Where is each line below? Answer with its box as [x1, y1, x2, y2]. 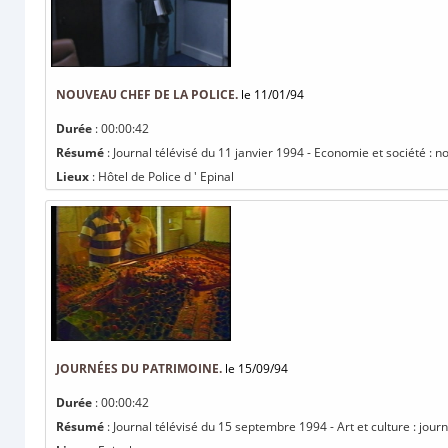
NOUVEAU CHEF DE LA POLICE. [56, 86, 238, 103]
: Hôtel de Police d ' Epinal [89, 168, 234, 185]
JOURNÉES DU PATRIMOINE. [56, 360, 222, 377]
